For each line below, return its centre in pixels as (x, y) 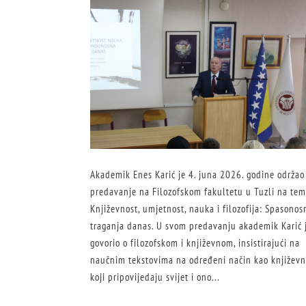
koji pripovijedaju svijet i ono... (155, 277)
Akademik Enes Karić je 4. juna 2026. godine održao (197, 175)
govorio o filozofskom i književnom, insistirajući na (195, 243)
